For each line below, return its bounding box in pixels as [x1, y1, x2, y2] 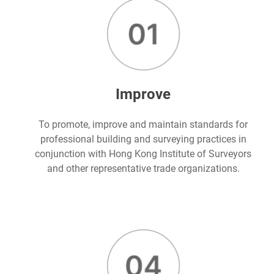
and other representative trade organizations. [46, 163, 240, 175]
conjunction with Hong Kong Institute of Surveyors [35, 148, 251, 160]
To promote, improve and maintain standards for [39, 119, 248, 131]
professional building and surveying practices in [40, 133, 246, 146]
